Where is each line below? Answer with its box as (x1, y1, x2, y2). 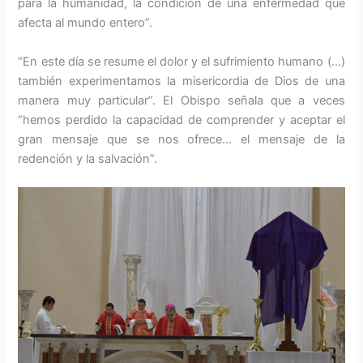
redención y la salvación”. (18, 151, 158, 166)
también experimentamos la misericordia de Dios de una (18, 73, 345, 88)
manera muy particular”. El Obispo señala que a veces (18, 92, 345, 108)
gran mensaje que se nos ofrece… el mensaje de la (18, 131, 345, 147)
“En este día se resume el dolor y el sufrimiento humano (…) (18, 53, 345, 69)
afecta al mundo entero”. (18, 15, 153, 31)
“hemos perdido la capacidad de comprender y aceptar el (18, 112, 345, 127)
